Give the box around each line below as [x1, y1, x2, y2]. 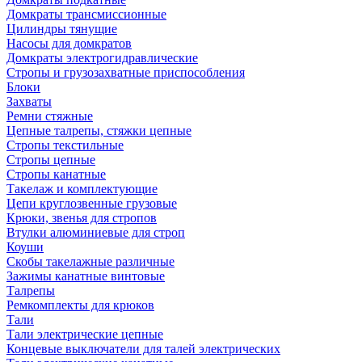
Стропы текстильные [6, 138, 124, 152]
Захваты [6, 95, 52, 108]
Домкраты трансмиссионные [6, 7, 166, 21]
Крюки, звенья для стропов [6, 211, 157, 225]
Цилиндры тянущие [6, 22, 117, 36]
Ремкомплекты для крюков [6, 298, 154, 312]
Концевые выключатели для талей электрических [6, 342, 280, 356]
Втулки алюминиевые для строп [6, 225, 185, 239]
